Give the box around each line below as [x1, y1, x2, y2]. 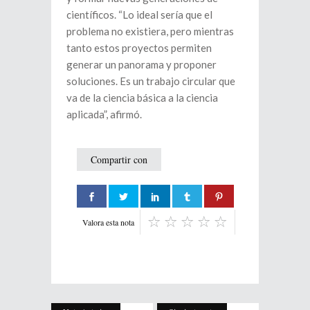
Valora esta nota [82, 217, 134, 228]
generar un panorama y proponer [66, 58, 217, 71]
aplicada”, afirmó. [66, 108, 142, 121]
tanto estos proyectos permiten [66, 42, 212, 55]
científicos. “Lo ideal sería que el [66, 8, 212, 21]
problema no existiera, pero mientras [66, 25, 234, 38]
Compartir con [91, 153, 147, 167]
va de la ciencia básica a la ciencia [66, 91, 218, 104]
